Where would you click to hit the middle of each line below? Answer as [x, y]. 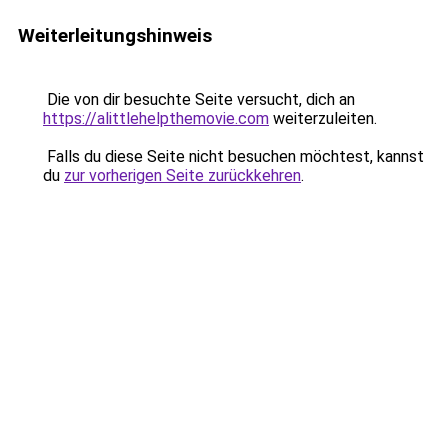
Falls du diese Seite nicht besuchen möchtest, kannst [233, 156]
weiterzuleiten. [323, 118]
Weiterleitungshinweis [115, 35]
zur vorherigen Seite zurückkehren [182, 175]
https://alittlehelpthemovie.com [156, 118]
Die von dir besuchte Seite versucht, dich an [199, 99]
